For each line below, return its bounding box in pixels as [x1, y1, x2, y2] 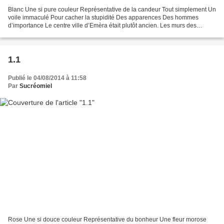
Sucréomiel [19, 82, 52, 89]
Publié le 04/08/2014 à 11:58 [8, 74, 86, 81]
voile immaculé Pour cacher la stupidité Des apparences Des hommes [8, 13, 198, 21]
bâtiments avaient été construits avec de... [8, 29, 121, 37]
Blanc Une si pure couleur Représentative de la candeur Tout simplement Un [8, 5, 216, 13]
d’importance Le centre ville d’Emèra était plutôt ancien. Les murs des [8, 21, 196, 29]
